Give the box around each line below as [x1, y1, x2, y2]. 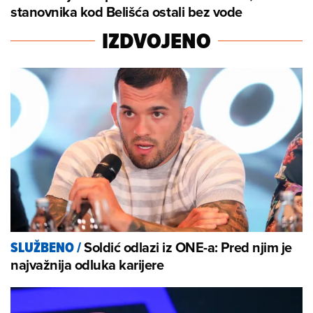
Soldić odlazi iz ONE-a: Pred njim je [84, 237, 292, 258]
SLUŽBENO [10, 238, 74, 259]
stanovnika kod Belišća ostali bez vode [10, 1, 242, 22]
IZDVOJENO [102, 24, 211, 57]
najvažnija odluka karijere [10, 254, 164, 275]
